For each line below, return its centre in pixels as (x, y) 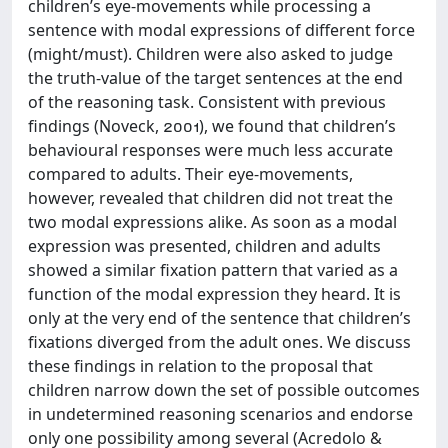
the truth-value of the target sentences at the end (215, 78)
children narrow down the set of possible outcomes (224, 390)
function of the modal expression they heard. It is (214, 294)
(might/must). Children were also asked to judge (210, 54)
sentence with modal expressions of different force (221, 30)
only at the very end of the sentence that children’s (219, 318)
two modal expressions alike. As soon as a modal (212, 222)
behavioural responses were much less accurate (210, 150)
